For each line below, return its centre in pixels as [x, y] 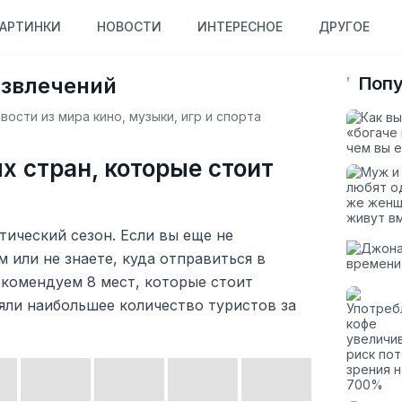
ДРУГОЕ [344, 26]
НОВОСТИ [129, 26]
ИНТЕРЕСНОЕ [240, 26]
